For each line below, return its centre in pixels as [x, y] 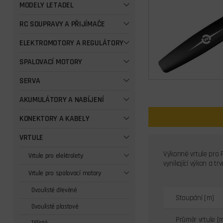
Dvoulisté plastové [55, 207]
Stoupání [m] [195, 198]
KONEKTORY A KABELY [54, 119]
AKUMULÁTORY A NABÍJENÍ [61, 100]
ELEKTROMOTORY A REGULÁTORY [71, 43]
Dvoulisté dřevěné [54, 190]
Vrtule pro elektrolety [56, 156]
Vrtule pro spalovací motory [64, 173]
